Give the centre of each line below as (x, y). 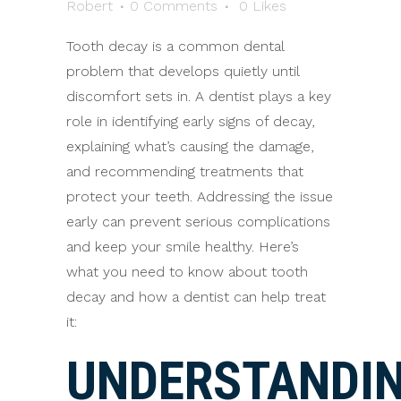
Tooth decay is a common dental (175, 46)
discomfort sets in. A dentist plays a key (199, 96)
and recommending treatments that (185, 171)
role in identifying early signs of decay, (191, 121)
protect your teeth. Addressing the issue (200, 196)
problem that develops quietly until (183, 71)
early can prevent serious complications (198, 221)
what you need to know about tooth (187, 271)
